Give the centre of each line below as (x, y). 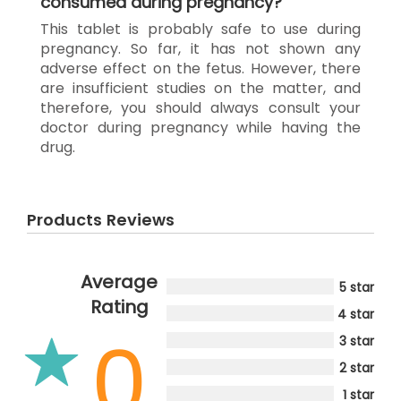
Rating (119, 307)
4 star (356, 314)
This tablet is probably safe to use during (200, 29)
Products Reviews (101, 219)
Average (119, 282)
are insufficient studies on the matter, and (200, 88)
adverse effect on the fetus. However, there (200, 68)
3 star (357, 341)
